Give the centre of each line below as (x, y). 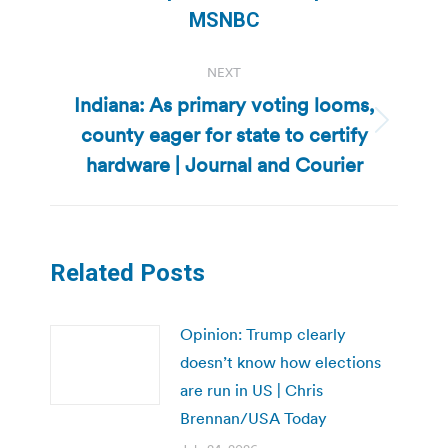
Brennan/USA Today (253, 417)
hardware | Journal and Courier (224, 164)
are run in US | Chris (251, 389)
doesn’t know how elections (280, 361)
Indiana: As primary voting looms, (224, 104)
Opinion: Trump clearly (263, 333)
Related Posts (127, 272)
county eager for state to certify (224, 134)
